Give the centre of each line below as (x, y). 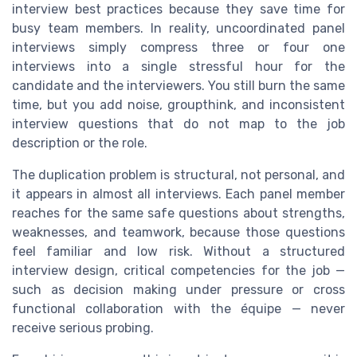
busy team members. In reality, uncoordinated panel (178, 29)
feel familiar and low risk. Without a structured (178, 252)
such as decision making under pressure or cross (178, 290)
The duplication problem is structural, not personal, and (178, 175)
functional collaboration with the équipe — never (178, 309)
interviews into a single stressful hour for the (178, 67)
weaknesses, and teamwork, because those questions (178, 233)
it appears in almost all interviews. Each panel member (178, 194)
